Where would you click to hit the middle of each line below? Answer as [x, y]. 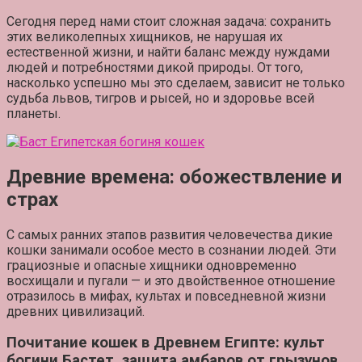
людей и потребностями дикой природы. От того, [155, 67]
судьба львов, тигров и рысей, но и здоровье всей [160, 98]
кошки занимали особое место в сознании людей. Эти [171, 250]
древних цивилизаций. [76, 311]
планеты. [34, 113]
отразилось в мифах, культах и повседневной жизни [166, 296]
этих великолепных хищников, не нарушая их [145, 36]
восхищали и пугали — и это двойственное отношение [171, 280]
